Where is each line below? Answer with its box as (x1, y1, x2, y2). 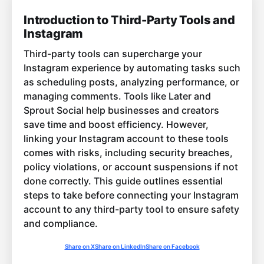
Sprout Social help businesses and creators (24, 104, 219, 117)
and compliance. (24, 217, 98, 230)
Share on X (64, 243, 95, 250)
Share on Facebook (145, 243, 200, 250)
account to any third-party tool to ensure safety (24, 203, 239, 216)
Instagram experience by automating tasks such (24, 62, 240, 74)
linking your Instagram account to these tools (24, 133, 229, 145)
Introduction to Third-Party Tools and (24, 13, 235, 28)
